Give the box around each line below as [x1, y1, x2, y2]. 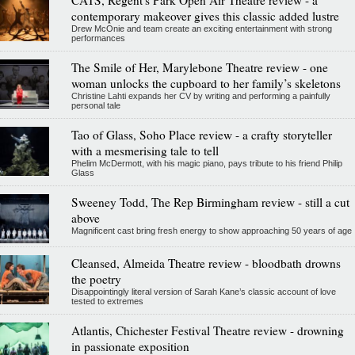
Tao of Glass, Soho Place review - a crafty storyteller [71, 127, 332, 143]
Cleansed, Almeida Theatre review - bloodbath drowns [71, 255, 341, 272]
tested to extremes [71, 296, 143, 307]
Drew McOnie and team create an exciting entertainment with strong [71, 24, 332, 34]
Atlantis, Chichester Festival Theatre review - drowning [71, 323, 344, 339]
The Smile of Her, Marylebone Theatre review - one [71, 59, 328, 76]
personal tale [71, 101, 120, 111]
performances [71, 33, 125, 44]
